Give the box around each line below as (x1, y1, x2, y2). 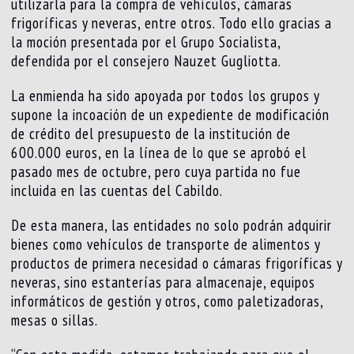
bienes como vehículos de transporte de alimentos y (11, 235, 321, 254)
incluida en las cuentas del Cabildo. (11, 181, 224, 201)
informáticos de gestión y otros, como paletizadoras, (11, 292, 324, 311)
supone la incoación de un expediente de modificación (11, 105, 330, 125)
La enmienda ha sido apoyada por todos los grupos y (11, 86, 320, 106)
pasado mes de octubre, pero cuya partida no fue (11, 162, 302, 182)
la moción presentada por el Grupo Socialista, (11, 32, 281, 52)
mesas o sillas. (11, 311, 99, 330)
